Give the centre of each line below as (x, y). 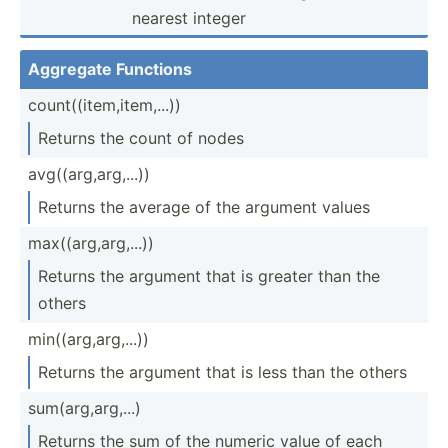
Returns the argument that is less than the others (222, 371)
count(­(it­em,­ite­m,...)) (104, 104)
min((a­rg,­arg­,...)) (88, 338)
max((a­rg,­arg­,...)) (91, 242)
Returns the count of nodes (141, 137)
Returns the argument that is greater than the (209, 275)
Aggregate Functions (110, 68)
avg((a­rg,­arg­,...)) (89, 173)
